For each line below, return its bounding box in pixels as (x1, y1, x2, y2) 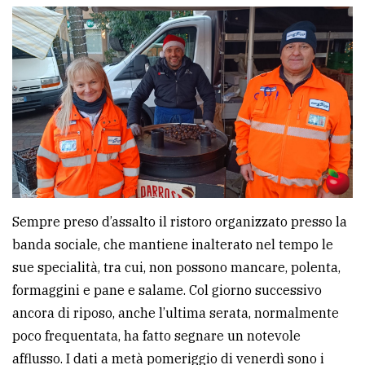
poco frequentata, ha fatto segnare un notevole (12, 328, 301, 345)
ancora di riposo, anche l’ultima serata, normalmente (12, 305, 339, 322)
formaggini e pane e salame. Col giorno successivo (12, 282, 322, 299)
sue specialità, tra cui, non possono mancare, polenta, (12, 259, 341, 276)
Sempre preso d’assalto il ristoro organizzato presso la (12, 213, 347, 231)
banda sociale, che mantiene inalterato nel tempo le (12, 236, 333, 253)
